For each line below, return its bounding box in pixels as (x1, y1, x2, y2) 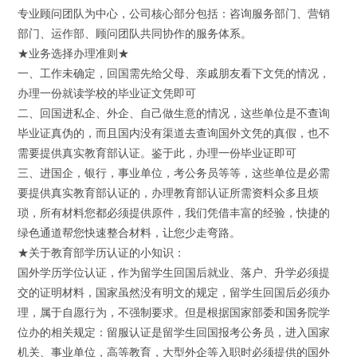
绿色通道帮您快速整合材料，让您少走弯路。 (18, 225, 241, 241)
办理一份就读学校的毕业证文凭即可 (18, 85, 197, 101)
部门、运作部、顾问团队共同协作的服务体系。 (18, 25, 253, 41)
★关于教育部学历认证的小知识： (18, 245, 186, 261)
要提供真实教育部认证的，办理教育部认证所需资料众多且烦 (18, 185, 320, 201)
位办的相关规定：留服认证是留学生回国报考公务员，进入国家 (18, 324, 331, 340)
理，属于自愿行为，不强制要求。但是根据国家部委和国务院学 (18, 304, 331, 320)
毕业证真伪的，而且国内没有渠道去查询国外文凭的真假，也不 (18, 125, 331, 141)
